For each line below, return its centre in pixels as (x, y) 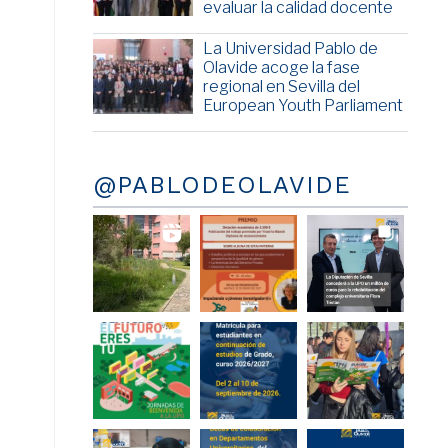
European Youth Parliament (302, 106)
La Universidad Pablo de (290, 49)
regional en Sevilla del (281, 87)
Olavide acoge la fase (281, 68)
